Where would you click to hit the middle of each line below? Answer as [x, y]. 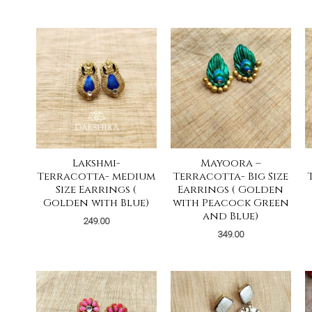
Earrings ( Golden [231, 190]
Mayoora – [231, 164]
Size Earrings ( [96, 190]
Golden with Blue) [96, 203]
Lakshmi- [96, 164]
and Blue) [231, 217]
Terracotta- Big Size [231, 177]
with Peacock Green [231, 203]
